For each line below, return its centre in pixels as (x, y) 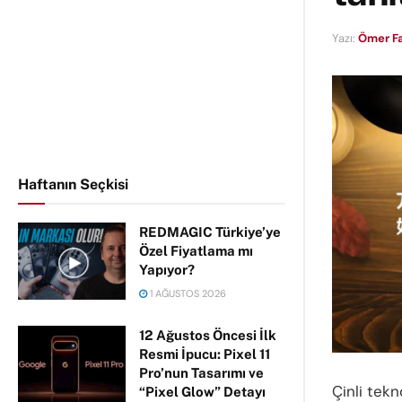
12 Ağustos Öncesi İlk (208, 335)
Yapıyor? (167, 270)
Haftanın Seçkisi (73, 184)
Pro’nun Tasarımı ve (201, 373)
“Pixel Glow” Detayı (202, 392)
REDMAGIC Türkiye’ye (210, 232)
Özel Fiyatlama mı (196, 251)
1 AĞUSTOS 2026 (187, 293)
